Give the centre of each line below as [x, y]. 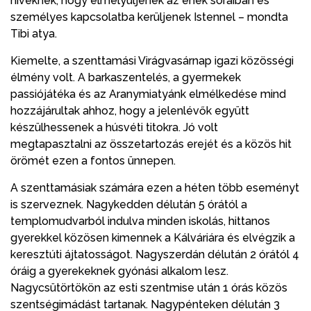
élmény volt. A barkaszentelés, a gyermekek [126, 77]
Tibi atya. [34, 33]
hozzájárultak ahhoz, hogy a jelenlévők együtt [130, 110]
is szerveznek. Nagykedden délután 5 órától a [129, 204]
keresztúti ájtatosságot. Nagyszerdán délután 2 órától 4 [155, 254]
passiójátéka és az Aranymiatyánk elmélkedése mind [148, 94]
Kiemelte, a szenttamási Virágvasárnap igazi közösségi [152, 60]
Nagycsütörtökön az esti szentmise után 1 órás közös [149, 287]
